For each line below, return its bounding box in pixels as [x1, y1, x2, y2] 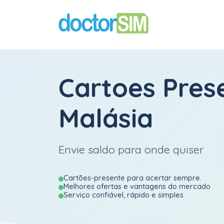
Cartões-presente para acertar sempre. [63, 173, 201, 182]
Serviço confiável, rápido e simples [63, 190, 183, 199]
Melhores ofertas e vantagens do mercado [63, 181, 210, 191]
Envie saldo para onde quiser [58, 142, 203, 156]
